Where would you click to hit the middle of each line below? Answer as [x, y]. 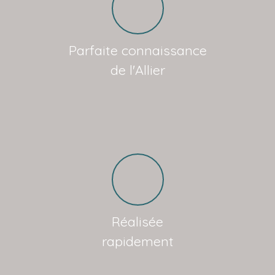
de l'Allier [137, 69]
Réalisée [137, 221]
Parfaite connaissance [137, 50]
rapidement [137, 241]
